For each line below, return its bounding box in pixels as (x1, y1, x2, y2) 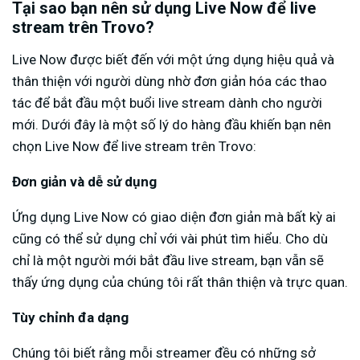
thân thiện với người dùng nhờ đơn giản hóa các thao (12, 73, 327, 90)
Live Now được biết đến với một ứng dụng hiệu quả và (12, 51, 334, 68)
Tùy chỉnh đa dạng (12, 309, 129, 326)
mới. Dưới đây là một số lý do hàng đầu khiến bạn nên (12, 117, 331, 133)
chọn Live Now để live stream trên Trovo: (12, 138, 256, 155)
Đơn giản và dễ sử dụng (12, 174, 157, 190)
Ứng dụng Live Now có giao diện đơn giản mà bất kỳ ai (12, 209, 336, 226)
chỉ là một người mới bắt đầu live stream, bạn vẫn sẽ (12, 252, 324, 269)
